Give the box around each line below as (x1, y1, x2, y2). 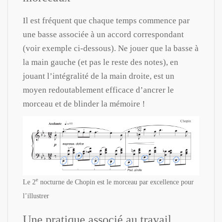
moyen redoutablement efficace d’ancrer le (23, 85, 174, 95)
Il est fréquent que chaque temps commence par (23, 15, 190, 25)
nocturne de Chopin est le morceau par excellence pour (38, 178, 194, 186)
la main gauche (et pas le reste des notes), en (23, 57, 178, 67)
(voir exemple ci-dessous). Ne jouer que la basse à (23, 43, 199, 53)
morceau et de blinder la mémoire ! (23, 99, 145, 109)
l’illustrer (23, 192, 49, 200)
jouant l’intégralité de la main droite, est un (23, 71, 174, 81)
